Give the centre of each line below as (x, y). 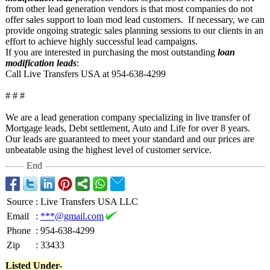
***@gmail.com (72, 216)
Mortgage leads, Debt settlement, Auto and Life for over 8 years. (128, 128)
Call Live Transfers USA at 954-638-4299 (86, 74)
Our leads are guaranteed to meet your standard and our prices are (130, 139)
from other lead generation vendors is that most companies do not (129, 9)
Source (20, 202)
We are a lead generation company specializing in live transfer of (128, 117)
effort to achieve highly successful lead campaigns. (102, 41)
